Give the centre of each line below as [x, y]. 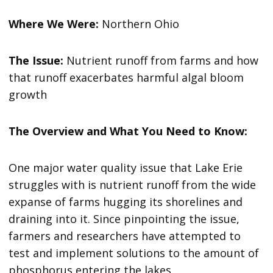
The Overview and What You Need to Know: [128, 131]
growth [28, 94]
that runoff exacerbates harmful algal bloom [126, 77]
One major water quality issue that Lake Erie [126, 167]
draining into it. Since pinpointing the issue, [124, 218]
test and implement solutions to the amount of [134, 253]
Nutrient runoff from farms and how [163, 60]
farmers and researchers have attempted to [125, 236]
